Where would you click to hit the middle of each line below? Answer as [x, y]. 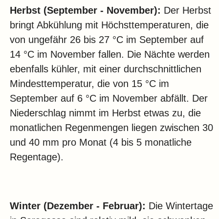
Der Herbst [186, 11]
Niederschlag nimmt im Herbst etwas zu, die [105, 113]
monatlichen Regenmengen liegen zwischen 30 [111, 128]
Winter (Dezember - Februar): [78, 206]
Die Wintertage [179, 206]
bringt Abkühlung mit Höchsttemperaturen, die [109, 25]
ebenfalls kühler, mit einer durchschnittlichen [106, 69]
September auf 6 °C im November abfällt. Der [109, 99]
